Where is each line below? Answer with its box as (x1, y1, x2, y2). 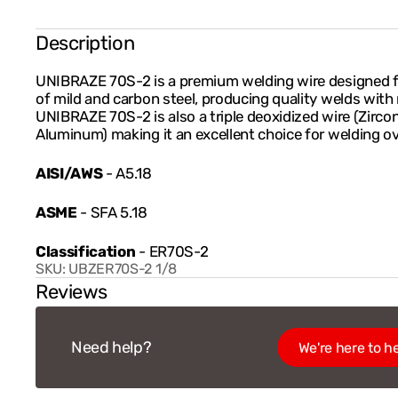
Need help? (71, 338, 152, 358)
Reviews (36, 280, 107, 305)
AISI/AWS (36, 164, 107, 183)
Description (36, 31, 135, 56)
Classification (36, 243, 136, 261)
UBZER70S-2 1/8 (68, 260, 177, 278)
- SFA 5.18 (80, 203, 147, 222)
